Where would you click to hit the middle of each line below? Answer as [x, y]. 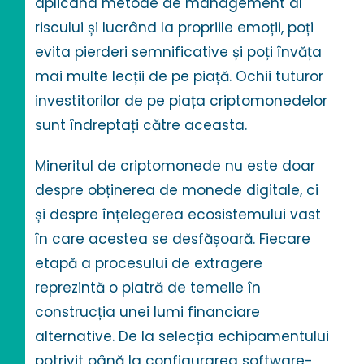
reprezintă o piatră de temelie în [148, 288]
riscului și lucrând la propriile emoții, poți [175, 28]
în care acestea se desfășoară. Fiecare [173, 239]
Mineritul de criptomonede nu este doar [175, 166]
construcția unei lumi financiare [148, 312]
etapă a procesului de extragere [149, 264]
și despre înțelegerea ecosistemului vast [178, 215]
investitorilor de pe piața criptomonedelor [182, 101]
